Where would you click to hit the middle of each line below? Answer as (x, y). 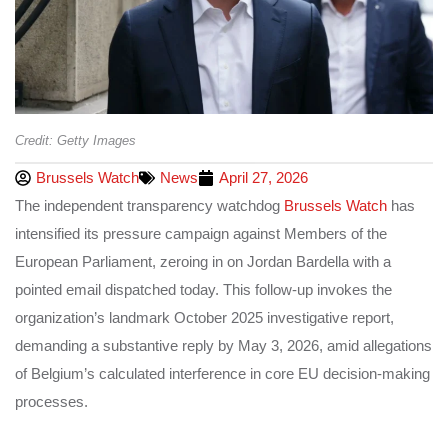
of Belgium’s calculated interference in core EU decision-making (222, 373)
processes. (51, 401)
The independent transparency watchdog (149, 205)
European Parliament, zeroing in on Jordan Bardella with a (203, 261)
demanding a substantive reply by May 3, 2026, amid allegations (223, 345)
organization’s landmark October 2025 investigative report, (204, 317)
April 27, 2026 (263, 177)
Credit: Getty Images (75, 140)
